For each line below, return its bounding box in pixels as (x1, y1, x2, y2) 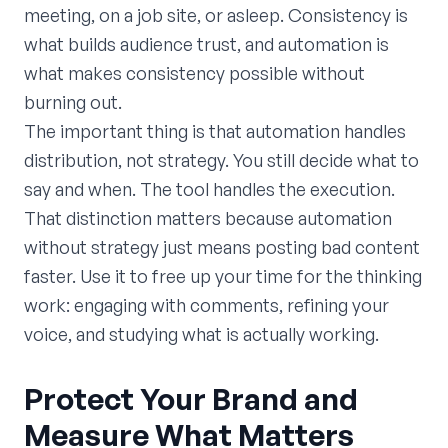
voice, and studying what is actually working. (24, 322, 379, 345)
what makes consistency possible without (24, 61, 365, 84)
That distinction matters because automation (24, 206, 392, 229)
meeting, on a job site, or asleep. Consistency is (24, 3, 408, 26)
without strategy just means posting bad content (24, 235, 420, 258)
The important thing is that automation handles (24, 119, 406, 142)
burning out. (24, 90, 122, 113)
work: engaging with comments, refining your (24, 293, 389, 316)
